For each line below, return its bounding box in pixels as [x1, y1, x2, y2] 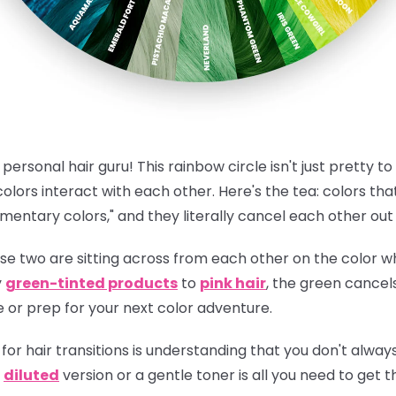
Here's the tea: [218, 180, 319, 202]
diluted [4, 364, 59, 385]
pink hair [200, 272, 266, 293]
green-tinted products [5, 272, 178, 293]
